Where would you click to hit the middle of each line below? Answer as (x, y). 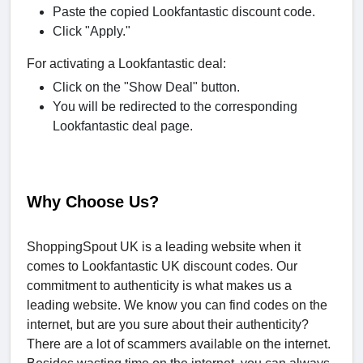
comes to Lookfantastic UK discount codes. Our (162, 266)
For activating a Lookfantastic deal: (126, 63)
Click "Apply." (92, 31)
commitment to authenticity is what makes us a (159, 285)
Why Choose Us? (93, 201)
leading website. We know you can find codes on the (177, 305)
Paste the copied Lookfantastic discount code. (184, 11)
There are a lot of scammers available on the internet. (179, 344)
